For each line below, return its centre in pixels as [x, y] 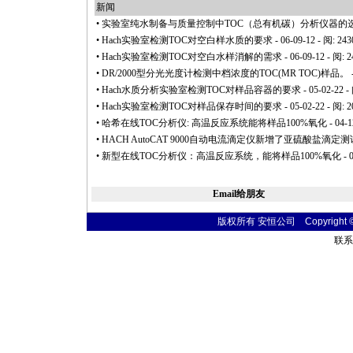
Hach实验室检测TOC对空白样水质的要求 [187, 40]
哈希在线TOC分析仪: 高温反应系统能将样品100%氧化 [214, 123]
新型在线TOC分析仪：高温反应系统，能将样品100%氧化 [221, 156]
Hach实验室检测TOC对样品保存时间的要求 [192, 106]
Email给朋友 [238, 194]
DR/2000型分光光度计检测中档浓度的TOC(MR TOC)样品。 [225, 73]
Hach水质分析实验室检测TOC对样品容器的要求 [201, 90]
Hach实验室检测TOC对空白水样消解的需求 [192, 57]
